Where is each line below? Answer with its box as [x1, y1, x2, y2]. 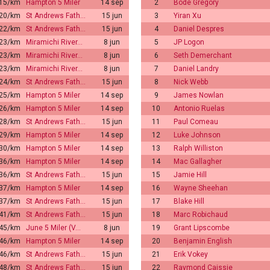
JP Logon [174, 37, 204, 46]
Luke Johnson [174, 130, 221, 139]
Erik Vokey [174, 250, 208, 259]
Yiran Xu [174, 11, 201, 20]
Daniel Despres [174, 24, 224, 33]
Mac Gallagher [174, 157, 222, 166]
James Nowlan [174, 90, 224, 99]
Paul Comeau [174, 117, 218, 126]
